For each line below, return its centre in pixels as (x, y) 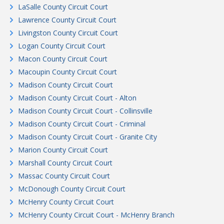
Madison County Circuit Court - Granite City (87, 137)
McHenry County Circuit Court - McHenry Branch (96, 215)
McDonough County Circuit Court (72, 189)
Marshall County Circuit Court (65, 163)
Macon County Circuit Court (63, 59)
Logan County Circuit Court (62, 46)
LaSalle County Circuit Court (63, 7)
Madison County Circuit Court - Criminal (82, 124)
